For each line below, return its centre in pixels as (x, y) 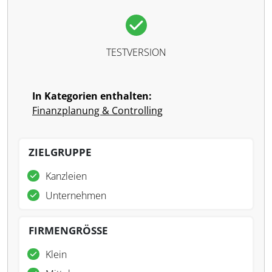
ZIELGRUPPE (60, 152)
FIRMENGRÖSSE (68, 230)
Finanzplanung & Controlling (97, 110)
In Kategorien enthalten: (92, 96)
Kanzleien (66, 176)
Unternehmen (76, 195)
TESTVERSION (136, 52)
